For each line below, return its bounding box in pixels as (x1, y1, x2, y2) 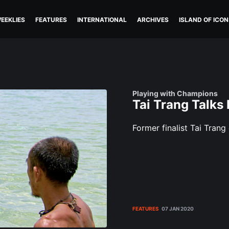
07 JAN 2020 (162, 205, 194, 212)
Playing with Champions (132, 89, 218, 98)
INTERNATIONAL (77, 16, 127, 24)
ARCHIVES (137, 16, 169, 24)
